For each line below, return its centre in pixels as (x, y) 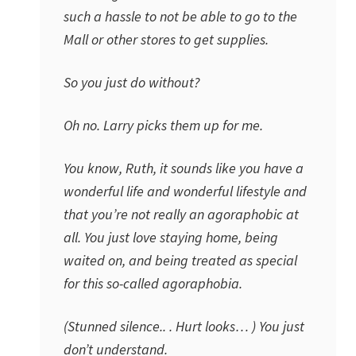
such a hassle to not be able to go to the (180, 16)
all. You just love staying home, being (171, 237)
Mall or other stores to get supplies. (166, 39)
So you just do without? (132, 82)
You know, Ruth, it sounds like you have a (184, 168)
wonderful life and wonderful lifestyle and (185, 191)
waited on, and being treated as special (180, 260)
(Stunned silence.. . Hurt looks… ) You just (184, 326)
